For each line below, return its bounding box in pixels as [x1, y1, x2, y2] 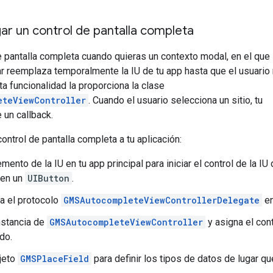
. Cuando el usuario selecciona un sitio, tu [88, 94, 263, 106]
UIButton [27, 172, 69, 184]
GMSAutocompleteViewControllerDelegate [63, 194, 260, 206]
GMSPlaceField [20, 252, 89, 264]
